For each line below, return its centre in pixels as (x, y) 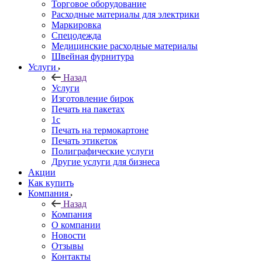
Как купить (51, 182)
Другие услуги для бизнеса (106, 161)
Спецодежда (76, 35)
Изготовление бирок (93, 98)
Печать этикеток (85, 140)
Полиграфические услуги (103, 151)
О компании (76, 225)
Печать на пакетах (88, 109)
